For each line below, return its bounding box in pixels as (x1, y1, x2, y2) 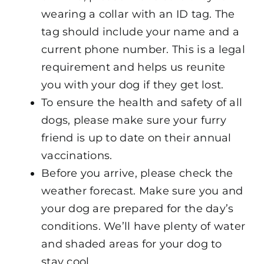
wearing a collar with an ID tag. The (41, 7, 235, 21)
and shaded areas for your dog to (41, 237, 222, 250)
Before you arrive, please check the (41, 166, 233, 180)
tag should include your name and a (41, 25, 240, 38)
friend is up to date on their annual (41, 131, 232, 144)
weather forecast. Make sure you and (41, 184, 243, 197)
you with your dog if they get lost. (41, 78, 224, 91)
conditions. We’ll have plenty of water (41, 219, 246, 233)
